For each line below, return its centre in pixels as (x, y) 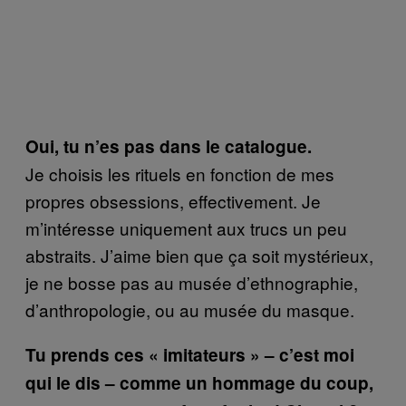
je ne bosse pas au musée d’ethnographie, (192, 282)
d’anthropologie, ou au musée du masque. (190, 309)
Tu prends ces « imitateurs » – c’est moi (190, 354)
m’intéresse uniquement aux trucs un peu (186, 227)
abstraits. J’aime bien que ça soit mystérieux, (199, 255)
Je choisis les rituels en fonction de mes (180, 173)
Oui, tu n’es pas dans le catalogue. (169, 146)
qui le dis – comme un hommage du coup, (199, 382)
